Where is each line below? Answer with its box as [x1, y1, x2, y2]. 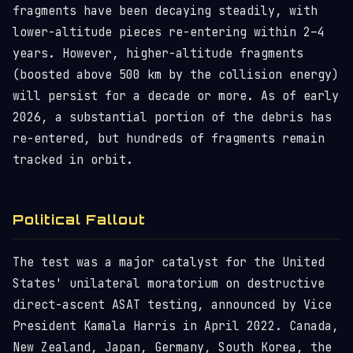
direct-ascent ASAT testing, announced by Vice [13, 297, 332, 313]
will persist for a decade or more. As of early [13, 88, 339, 104]
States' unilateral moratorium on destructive [13, 276, 325, 292]
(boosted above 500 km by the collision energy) [13, 67, 339, 83]
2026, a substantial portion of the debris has [13, 110, 332, 125]
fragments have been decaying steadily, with [13, 3, 318, 19]
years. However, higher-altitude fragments [13, 46, 303, 61]
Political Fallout [13, 211, 146, 228]
